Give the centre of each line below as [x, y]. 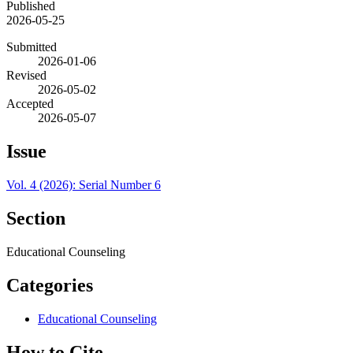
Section [36, 219]
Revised [26, 76]
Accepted [30, 104]
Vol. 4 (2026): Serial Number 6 [84, 185]
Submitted [32, 47]
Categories [50, 285]
